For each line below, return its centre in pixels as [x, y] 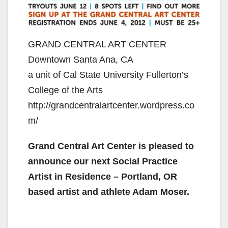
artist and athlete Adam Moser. [126, 192]
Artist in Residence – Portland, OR [103, 177]
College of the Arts [65, 90]
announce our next [70, 162]
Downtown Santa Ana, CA [81, 60]
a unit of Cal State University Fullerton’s [108, 75]
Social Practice [145, 162]
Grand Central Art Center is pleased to [111, 146]
